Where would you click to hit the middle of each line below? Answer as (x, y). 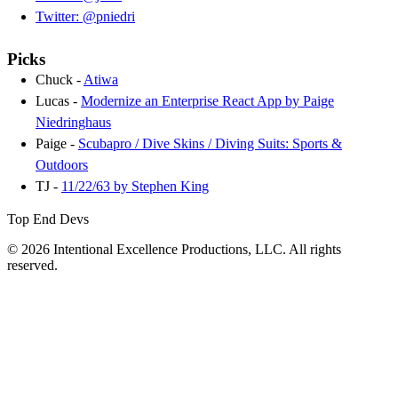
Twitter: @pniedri (85, 17)
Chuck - (60, 80)
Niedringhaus (73, 123)
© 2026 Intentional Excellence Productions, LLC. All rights (174, 250)
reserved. (32, 266)
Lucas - (58, 101)
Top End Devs (48, 219)
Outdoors (62, 165)
